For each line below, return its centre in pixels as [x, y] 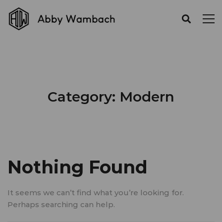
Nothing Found [78, 167]
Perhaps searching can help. [61, 204]
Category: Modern [111, 96]
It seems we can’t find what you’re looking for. [96, 192]
